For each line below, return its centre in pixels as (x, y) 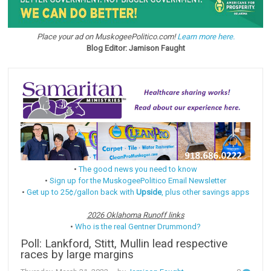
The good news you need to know (138, 169)
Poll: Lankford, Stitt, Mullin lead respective (124, 243)
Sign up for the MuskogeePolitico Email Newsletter (138, 180)
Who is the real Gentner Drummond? (138, 226)
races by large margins (77, 254)
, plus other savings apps (205, 192)
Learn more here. (206, 37)
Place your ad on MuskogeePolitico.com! (107, 37)
